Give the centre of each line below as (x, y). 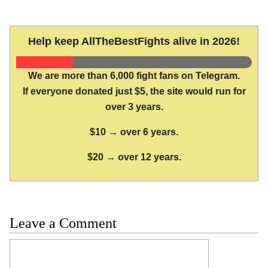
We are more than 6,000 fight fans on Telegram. (134, 76)
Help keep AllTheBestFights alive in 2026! (134, 42)
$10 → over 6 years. (134, 132)
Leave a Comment (63, 223)
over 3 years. (134, 107)
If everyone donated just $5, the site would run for (134, 92)
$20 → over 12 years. (134, 157)
